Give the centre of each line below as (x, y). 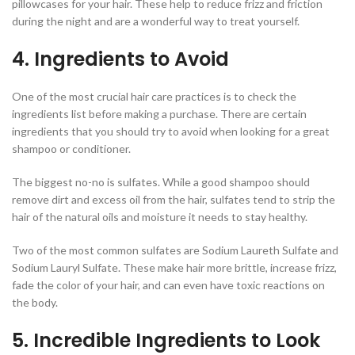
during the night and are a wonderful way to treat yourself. (156, 21)
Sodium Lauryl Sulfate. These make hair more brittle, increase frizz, (174, 268)
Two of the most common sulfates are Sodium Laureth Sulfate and (175, 250)
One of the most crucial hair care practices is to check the (154, 97)
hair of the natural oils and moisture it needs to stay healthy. (160, 217)
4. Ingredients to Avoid (120, 59)
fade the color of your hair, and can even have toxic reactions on (168, 285)
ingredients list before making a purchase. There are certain (159, 114)
